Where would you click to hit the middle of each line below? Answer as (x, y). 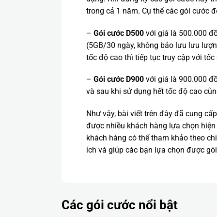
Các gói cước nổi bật (120, 205)
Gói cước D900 (118, 79)
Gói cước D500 (118, 33)
